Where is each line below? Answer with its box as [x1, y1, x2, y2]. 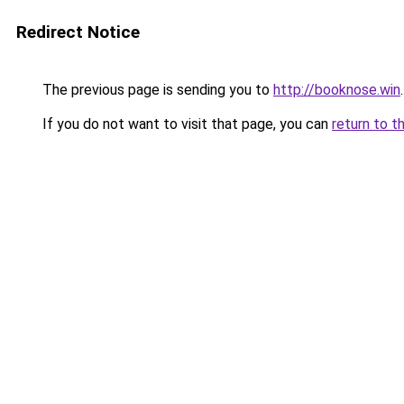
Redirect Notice [16, 22, 140, 42]
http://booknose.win [273, 81, 400, 98]
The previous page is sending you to [39, 81, 273, 98]
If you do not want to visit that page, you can [39, 115, 332, 133]
